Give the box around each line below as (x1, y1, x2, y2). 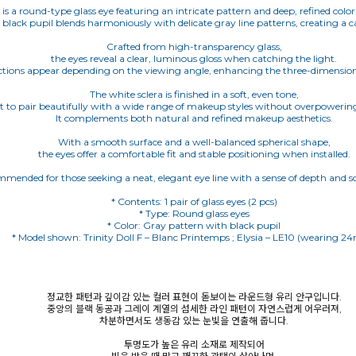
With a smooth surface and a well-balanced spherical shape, (57, 136, 331, 148)
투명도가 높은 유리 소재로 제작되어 (123, 339, 265, 350)
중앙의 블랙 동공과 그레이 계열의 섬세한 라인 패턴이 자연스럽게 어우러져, (46, 303, 342, 315)
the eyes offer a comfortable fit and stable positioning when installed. (37, 148, 350, 160)
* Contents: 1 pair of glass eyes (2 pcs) (110, 195, 277, 207)
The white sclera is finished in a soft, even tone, (89, 88, 299, 100)
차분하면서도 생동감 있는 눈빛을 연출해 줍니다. (99, 315, 288, 327)
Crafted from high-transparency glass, (106, 41, 282, 52)
